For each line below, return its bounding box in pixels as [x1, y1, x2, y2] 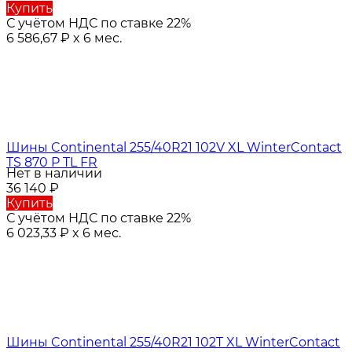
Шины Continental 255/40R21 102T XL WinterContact [6, 335, 340, 350]
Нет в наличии [6, 166, 102, 181]
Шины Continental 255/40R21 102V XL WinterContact [6, 140, 342, 156]
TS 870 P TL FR [6, 155, 97, 170]
